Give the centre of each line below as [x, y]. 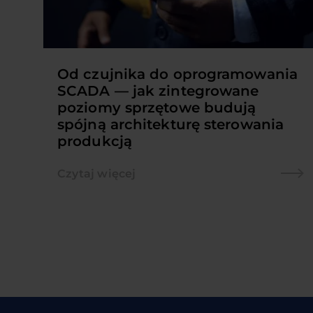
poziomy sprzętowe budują [157, 107]
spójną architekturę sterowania [171, 124]
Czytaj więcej [97, 173]
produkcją [95, 141]
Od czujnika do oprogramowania [177, 74]
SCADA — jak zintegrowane [158, 90]
